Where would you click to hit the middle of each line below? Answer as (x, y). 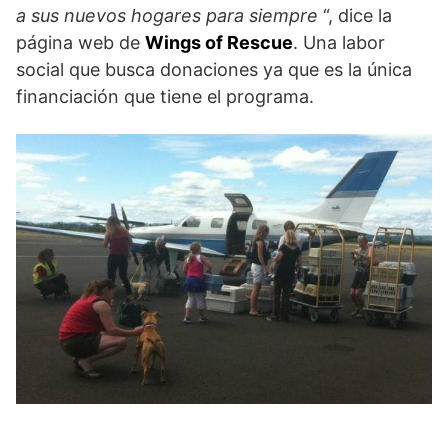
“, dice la (355, 16)
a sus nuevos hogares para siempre (167, 16)
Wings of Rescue (219, 43)
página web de (80, 43)
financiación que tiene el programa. (165, 97)
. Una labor (339, 43)
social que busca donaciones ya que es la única (214, 70)
